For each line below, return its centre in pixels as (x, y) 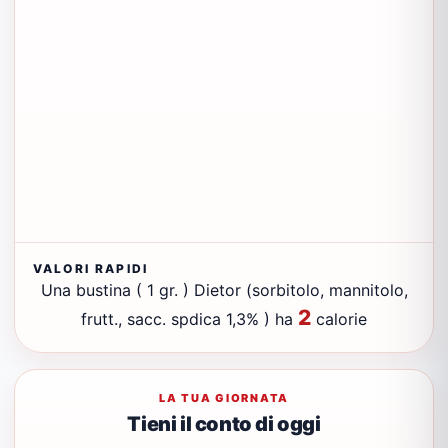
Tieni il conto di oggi (224, 424)
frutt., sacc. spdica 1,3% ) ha (189, 319)
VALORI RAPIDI (91, 268)
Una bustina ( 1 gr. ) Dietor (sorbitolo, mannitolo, (224, 290)
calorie (339, 319)
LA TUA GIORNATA (224, 398)
